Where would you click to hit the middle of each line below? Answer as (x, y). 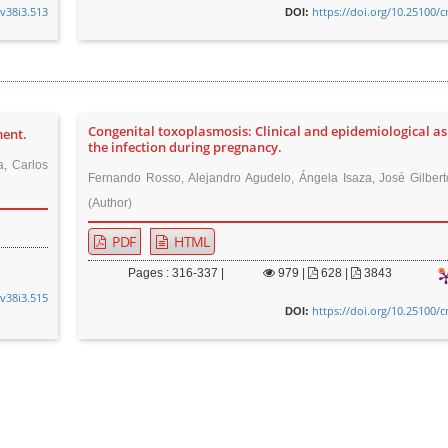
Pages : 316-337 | (176, 273)
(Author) (110, 203)
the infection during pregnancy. (185, 147)
